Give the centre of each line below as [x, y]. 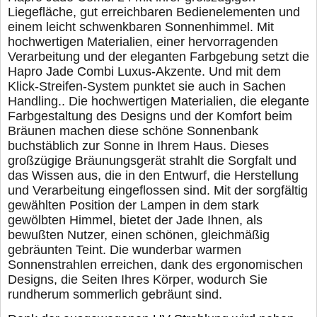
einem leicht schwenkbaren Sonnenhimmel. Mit [141, 27]
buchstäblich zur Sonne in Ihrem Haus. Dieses [138, 146]
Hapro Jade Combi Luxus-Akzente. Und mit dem [144, 72]
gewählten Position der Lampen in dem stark [133, 206]
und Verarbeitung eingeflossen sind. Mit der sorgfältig [158, 191]
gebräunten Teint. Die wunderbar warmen [125, 250]
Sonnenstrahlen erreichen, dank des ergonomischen [155, 265]
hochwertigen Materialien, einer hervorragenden [143, 42]
